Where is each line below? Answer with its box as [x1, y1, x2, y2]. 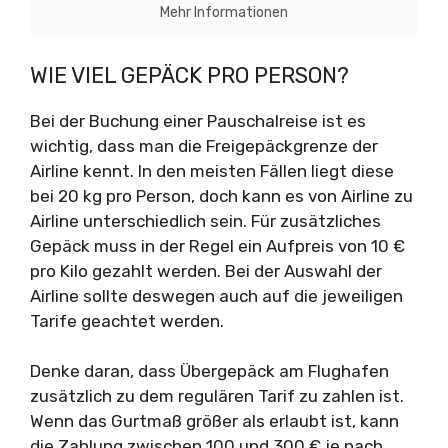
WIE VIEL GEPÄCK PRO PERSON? [30, 61, 349, 89]
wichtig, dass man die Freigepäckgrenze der [30, 135, 378, 156]
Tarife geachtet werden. [30, 310, 224, 331]
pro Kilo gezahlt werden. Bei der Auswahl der [30, 260, 382, 281]
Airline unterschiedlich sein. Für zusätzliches [30, 210, 381, 231]
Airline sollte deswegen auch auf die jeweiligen [30, 285, 403, 306]
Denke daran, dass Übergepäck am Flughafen [30, 361, 389, 381]
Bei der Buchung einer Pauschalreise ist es [30, 110, 366, 131]
